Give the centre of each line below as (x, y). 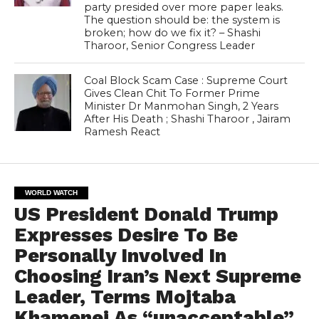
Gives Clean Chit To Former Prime (172, 94)
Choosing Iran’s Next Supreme (157, 277)
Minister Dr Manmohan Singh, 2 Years (182, 106)
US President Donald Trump (146, 215)
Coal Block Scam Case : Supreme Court (186, 81)
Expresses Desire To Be (126, 235)
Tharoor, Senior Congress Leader (170, 46)
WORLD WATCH (51, 193)
